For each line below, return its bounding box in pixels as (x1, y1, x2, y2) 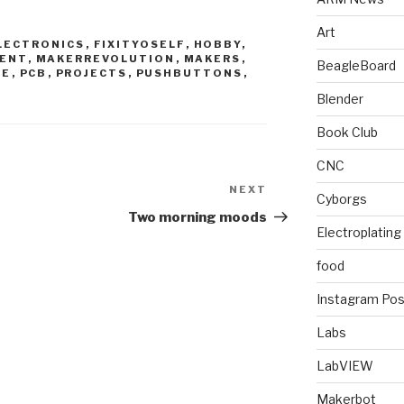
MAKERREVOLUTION (35, 52, 176, 66)
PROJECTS (55, 67, 128, 80)
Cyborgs (316, 191, 367, 207)
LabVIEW (316, 358, 373, 374)
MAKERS (183, 52, 242, 66)
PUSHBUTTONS (135, 67, 243, 80)
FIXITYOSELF (93, 38, 186, 51)
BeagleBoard (316, 58, 396, 74)
